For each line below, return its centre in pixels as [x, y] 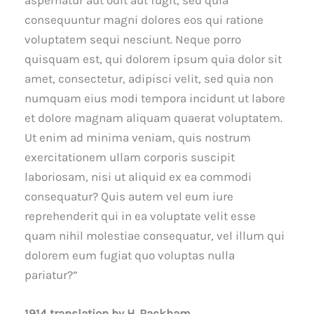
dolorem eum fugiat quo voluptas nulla [130, 255]
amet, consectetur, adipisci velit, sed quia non [149, 79]
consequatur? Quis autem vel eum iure [129, 197]
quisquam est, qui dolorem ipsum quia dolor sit [153, 59]
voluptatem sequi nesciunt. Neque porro [133, 40]
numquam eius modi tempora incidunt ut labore [155, 98]
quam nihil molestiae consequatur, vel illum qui [155, 236]
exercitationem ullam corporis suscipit [130, 157]
